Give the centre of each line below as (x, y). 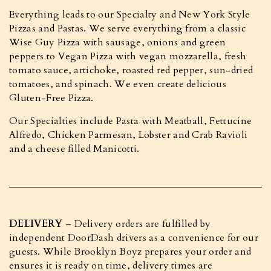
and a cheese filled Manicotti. (74, 149)
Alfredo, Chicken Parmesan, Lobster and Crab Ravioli (129, 135)
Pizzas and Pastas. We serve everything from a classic (127, 28)
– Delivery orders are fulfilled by (137, 224)
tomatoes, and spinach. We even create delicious (118, 84)
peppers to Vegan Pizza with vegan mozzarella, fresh (128, 56)
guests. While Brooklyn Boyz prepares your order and (130, 252)
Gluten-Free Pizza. (51, 98)
